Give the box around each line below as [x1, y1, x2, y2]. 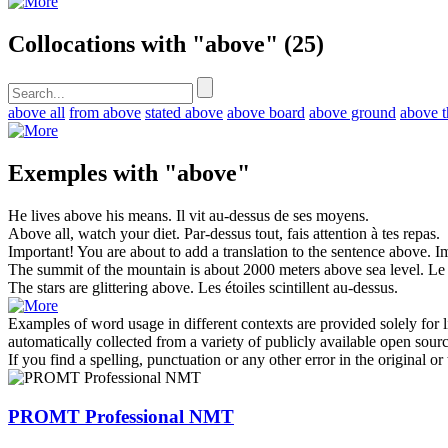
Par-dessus [184, 225, 251, 243]
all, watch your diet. [51, 225, 180, 243]
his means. [102, 207, 172, 225]
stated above [145, 104, 223, 122]
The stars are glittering [8, 279, 152, 297]
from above [69, 104, 141, 122]
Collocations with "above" [8, 30, 278, 57]
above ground [309, 104, 396, 122]
